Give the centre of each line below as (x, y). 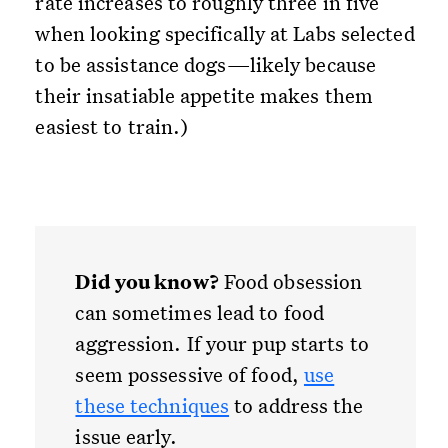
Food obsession (290, 281)
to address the (296, 405)
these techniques (152, 405)
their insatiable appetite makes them (204, 95)
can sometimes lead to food (200, 312)
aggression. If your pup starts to (222, 343)
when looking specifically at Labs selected (225, 33)
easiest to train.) (112, 126)
